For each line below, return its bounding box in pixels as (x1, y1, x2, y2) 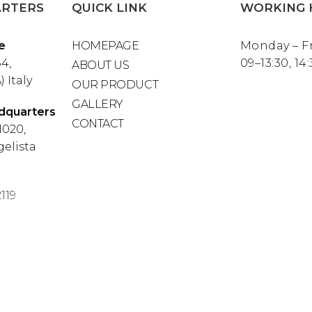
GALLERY (72, 97, 123, 111)
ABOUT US (72, 58, 130, 72)
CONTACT (72, 117, 124, 131)
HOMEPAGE (72, 39, 139, 53)
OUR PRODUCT (72, 78, 159, 92)
